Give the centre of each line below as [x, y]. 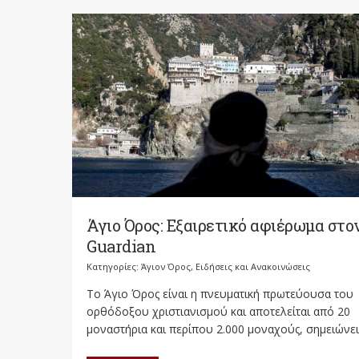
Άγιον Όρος [166, 266]
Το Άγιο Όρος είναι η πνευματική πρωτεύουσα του [220, 293]
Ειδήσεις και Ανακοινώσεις [253, 266]
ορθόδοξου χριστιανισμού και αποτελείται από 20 [218, 311]
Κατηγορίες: [114, 266]
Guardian [121, 246]
